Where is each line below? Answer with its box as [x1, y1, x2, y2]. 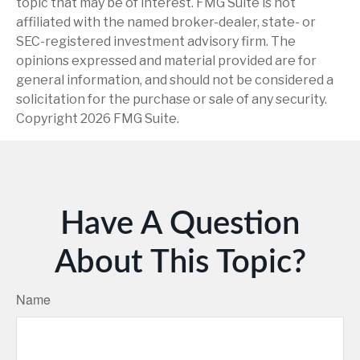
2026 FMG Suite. [80, 110, 179, 126]
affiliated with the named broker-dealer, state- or [16, 14, 316, 30]
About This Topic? [54, 246, 306, 279]
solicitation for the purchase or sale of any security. [16, 91, 327, 107]
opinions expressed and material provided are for [16, 52, 317, 68]
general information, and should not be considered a [16, 72, 333, 88]
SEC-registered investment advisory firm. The [16, 33, 296, 49]
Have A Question [60, 207, 300, 240]
